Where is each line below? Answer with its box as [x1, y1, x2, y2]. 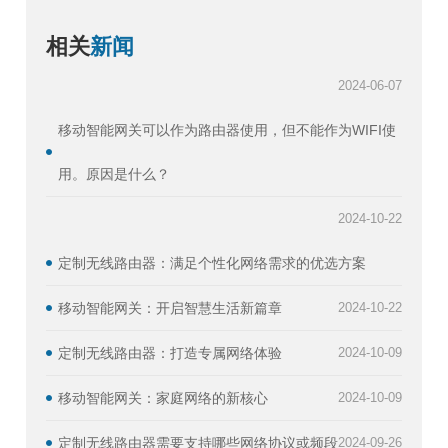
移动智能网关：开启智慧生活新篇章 [58, 299, 282, 316]
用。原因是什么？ [58, 165, 170, 182]
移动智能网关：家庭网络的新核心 [58, 389, 268, 406]
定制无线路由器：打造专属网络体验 [58, 344, 282, 361]
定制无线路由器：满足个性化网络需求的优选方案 [58, 254, 366, 271]
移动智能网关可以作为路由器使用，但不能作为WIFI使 [58, 121, 396, 138]
